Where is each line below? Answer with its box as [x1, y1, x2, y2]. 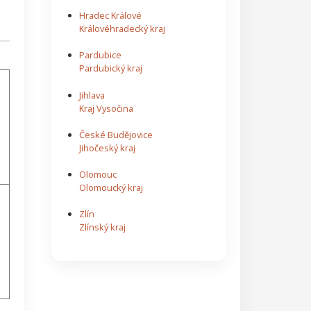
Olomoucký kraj [78, 180, 143, 194]
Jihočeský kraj [78, 141, 135, 154]
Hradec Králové [78, 9, 142, 22]
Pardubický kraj [78, 62, 142, 75]
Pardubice [78, 49, 121, 62]
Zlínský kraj [78, 221, 126, 234]
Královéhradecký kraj [78, 22, 165, 35]
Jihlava [78, 88, 105, 101]
